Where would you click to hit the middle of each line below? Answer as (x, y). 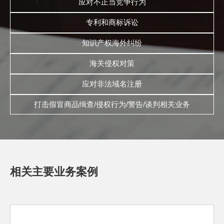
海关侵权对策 (112, 63)
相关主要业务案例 (54, 172)
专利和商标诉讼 (112, 22)
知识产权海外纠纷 (112, 43)
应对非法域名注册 (112, 84)
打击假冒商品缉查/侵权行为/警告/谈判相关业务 (112, 104)
